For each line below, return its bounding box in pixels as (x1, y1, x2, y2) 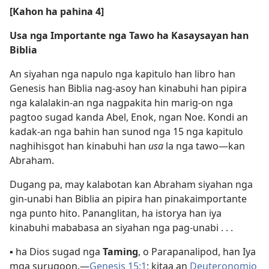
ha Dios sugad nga (13, 245, 103, 258)
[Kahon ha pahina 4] (10, 5, 104, 18)
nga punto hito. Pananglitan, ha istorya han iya (10, 207, 222, 220)
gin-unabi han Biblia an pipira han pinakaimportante (10, 192, 247, 205)
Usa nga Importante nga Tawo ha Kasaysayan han (10, 29, 249, 42)
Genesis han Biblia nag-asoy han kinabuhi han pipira (10, 82, 247, 95)
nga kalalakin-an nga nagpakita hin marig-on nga (10, 96, 233, 109)
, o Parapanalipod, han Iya (138, 245, 256, 258)
